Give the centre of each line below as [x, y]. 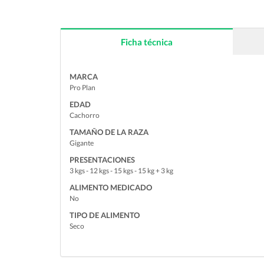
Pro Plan [82, 88]
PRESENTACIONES [102, 160]
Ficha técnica [147, 42]
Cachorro [85, 115]
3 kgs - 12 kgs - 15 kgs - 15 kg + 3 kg [121, 171]
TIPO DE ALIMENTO [105, 215]
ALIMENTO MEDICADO [111, 187]
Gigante [82, 143]
